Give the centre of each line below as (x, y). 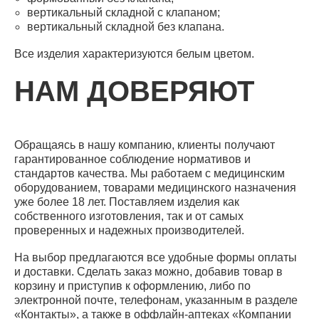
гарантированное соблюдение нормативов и (132, 159)
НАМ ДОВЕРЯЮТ (134, 91)
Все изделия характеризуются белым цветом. (134, 54)
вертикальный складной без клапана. (126, 27)
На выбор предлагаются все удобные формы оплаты (156, 257)
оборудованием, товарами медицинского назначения (155, 188)
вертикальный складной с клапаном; (124, 12)
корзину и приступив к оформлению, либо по (132, 286)
